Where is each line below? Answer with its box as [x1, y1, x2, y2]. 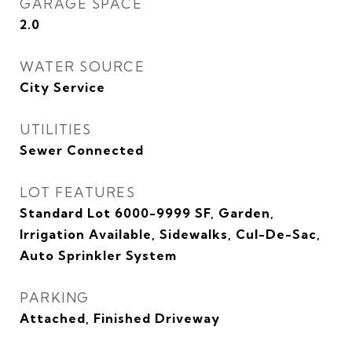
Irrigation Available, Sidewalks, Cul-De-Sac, [20, 226, 321, 242]
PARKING [20, 289, 90, 306]
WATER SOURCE [20, 58, 145, 75]
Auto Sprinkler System [20, 247, 177, 263]
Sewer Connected [20, 142, 144, 158]
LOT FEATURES [20, 184, 135, 200]
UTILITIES [20, 121, 92, 137]
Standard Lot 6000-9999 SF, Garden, [20, 205, 274, 221]
